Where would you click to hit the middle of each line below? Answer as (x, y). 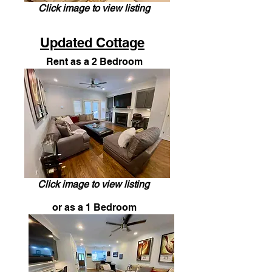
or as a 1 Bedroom (94, 207)
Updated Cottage (92, 42)
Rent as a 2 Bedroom (94, 62)
